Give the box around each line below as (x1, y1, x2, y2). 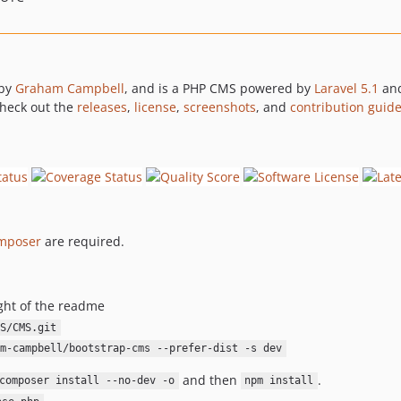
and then (178, 371, 241, 388)
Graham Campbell (15, 80, 124, 97)
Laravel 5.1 (314, 80, 379, 97)
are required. (41, 232, 124, 250)
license (134, 98, 176, 115)
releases (77, 98, 127, 115)
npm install (244, 374, 314, 388)
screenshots (183, 98, 256, 115)
